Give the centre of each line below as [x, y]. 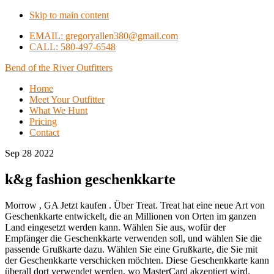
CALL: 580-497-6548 [72, 47]
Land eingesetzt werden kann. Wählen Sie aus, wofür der [115, 227]
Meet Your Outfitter [67, 99]
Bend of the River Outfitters [59, 68]
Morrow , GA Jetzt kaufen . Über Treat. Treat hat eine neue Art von [135, 205]
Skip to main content [69, 15]
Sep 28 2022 [29, 153]
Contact [44, 132]
